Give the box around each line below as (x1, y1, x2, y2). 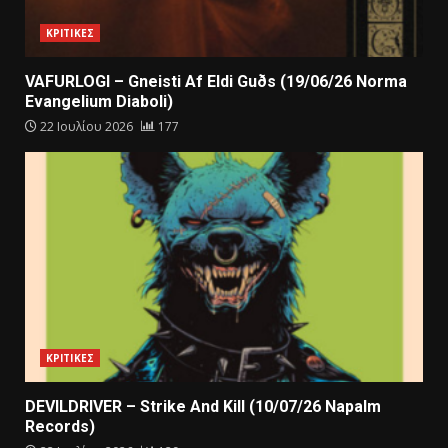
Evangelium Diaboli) (25, 91, 173, 111)
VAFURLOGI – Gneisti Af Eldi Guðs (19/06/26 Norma (25, 71, 407, 91)
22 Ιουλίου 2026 (37, 117, 136, 135)
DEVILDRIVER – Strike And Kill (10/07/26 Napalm (25, 396, 381, 416)
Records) (25, 416, 95, 436)
